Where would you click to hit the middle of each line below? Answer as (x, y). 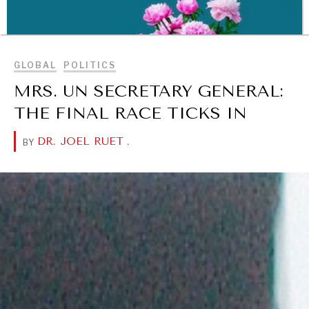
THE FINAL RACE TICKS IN (130, 113)
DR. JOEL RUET (80, 141)
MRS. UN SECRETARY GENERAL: (149, 91)
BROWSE (243, 17)
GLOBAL (35, 65)
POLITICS (90, 65)
